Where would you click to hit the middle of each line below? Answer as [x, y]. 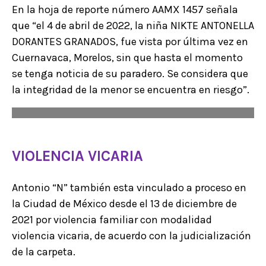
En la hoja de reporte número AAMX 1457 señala [125, 10]
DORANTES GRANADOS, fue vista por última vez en [130, 42]
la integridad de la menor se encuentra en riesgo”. [131, 90]
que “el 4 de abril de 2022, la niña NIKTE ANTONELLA [133, 26]
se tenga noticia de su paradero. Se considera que [130, 74]
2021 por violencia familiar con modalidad [112, 220]
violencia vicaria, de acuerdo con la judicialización [132, 236]
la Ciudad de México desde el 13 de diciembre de [124, 204]
